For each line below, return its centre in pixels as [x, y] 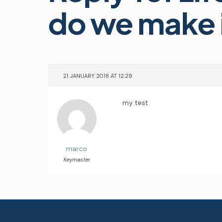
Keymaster [77, 160]
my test [135, 103]
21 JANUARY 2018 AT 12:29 [98, 76]
